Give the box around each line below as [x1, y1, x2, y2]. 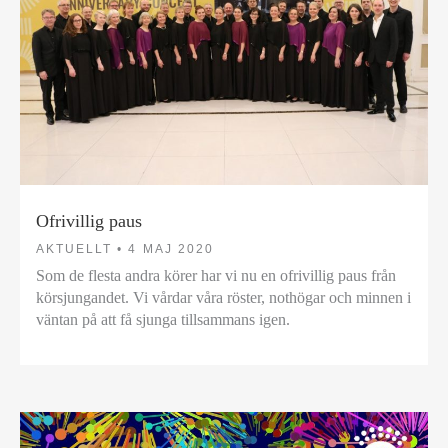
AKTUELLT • [36, 241, 124, 256]
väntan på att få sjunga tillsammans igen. [36, 310, 290, 328]
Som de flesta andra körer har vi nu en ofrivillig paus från [36, 266, 396, 284]
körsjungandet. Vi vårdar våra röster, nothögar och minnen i [36, 288, 411, 306]
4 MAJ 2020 [128, 241, 214, 256]
